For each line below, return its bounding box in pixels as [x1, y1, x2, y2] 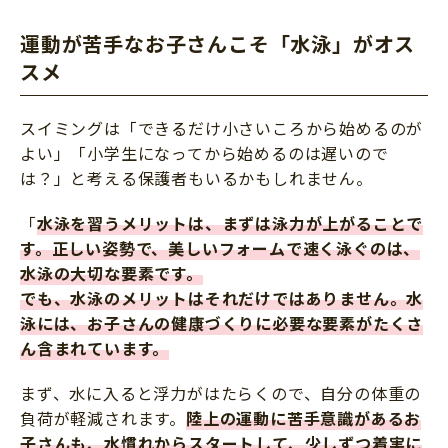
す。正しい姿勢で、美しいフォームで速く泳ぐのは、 [20, 236, 421, 261]
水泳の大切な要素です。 [20, 261, 203, 286]
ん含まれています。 [20, 336, 170, 361]
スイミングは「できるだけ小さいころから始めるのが [20, 116, 424, 141]
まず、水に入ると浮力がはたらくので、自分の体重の [20, 381, 422, 406]
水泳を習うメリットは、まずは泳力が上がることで [36, 211, 424, 236]
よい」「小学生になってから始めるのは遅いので [20, 141, 389, 166]
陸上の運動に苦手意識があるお [186, 406, 422, 431]
